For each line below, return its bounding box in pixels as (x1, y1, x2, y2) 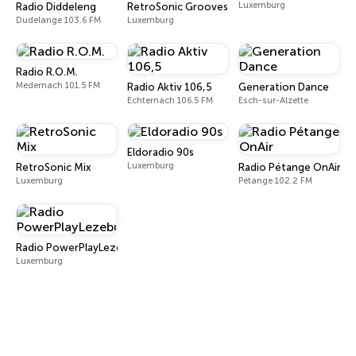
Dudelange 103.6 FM (16, 15, 101, 25)
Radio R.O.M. (16, 66, 78, 78)
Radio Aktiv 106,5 (127, 81, 212, 93)
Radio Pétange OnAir (238, 161, 341, 173)
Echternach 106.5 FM (127, 95, 213, 106)
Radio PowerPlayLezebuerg (16, 242, 152, 253)
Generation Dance (238, 81, 329, 93)
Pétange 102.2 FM (238, 176, 312, 186)
